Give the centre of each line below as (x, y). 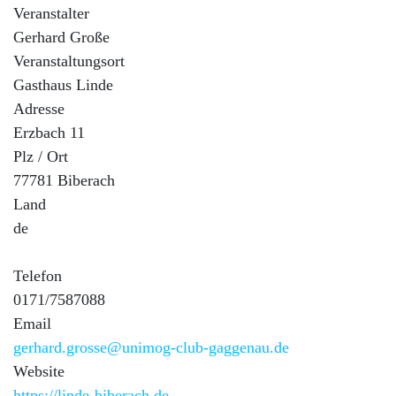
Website (39, 371)
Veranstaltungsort (69, 61)
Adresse (39, 108)
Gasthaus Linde (65, 84)
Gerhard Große (64, 37)
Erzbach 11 (51, 132)
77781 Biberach (66, 180)
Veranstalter (51, 13)
